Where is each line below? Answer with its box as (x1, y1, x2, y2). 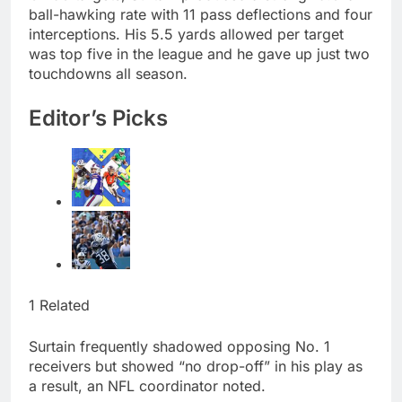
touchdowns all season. (29, 64, 188, 83)
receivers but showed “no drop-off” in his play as (29, 357, 363, 376)
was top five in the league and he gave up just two (29, 44, 370, 63)
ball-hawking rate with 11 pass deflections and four (29, 4, 372, 23)
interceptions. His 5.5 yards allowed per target (29, 24, 344, 43)
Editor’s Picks (29, 104, 168, 131)
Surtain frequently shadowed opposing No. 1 (29, 337, 330, 356)
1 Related (29, 296, 90, 315)
